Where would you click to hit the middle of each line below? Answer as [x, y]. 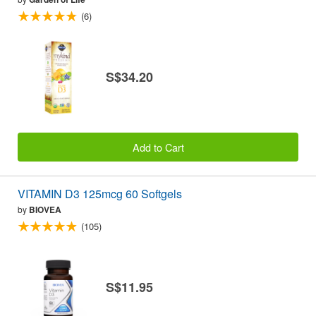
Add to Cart [158, 147]
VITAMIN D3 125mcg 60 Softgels [100, 193]
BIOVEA [45, 209]
